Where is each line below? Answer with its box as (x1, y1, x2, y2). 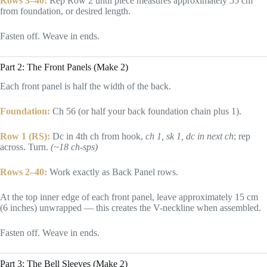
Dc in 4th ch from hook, (50, 131, 145, 142)
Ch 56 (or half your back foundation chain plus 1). (50, 106, 241, 117)
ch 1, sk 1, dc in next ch (145, 131, 234, 142)
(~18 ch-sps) (51, 142, 98, 153)
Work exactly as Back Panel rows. (47, 167, 178, 178)
